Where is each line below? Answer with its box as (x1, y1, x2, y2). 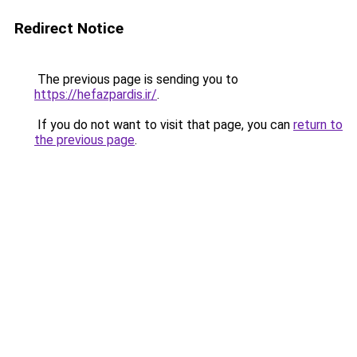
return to (293, 117, 343, 132)
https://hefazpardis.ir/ (34, 87, 157, 102)
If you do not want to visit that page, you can (34, 117, 293, 132)
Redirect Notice (14, 19, 124, 37)
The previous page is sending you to (34, 72, 238, 87)
